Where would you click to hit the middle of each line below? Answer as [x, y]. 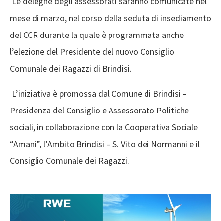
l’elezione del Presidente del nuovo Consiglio [92, 52]
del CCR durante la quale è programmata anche [97, 35]
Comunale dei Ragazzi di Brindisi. [71, 69]
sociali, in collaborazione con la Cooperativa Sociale [104, 127]
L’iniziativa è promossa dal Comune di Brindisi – [98, 94]
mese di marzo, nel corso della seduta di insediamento [110, 18]
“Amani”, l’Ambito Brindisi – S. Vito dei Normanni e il [105, 144]
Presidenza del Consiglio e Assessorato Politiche [99, 110]
